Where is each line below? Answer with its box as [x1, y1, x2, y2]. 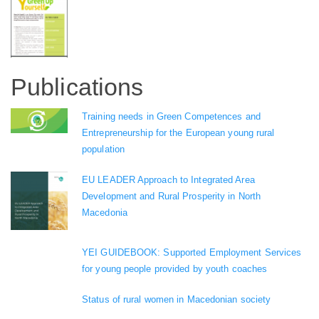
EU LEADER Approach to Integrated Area [82, 174, 255, 186]
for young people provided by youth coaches [82, 263, 268, 274]
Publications [11, 73, 144, 100]
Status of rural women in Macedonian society [82, 293, 271, 305]
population [82, 144, 125, 155]
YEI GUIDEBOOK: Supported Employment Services [82, 246, 302, 258]
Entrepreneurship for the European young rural [82, 127, 275, 139]
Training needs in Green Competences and [82, 111, 261, 122]
